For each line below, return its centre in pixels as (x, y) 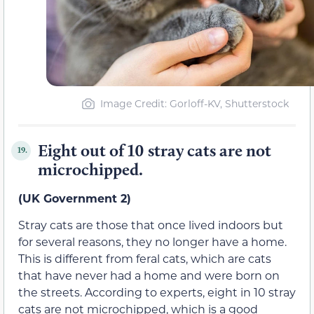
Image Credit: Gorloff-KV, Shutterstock (194, 103)
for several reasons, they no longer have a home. (152, 242)
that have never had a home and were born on (149, 275)
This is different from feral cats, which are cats (145, 259)
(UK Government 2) (75, 198)
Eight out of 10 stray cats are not (155, 150)
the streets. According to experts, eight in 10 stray (157, 292)
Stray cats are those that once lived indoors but (151, 225)
